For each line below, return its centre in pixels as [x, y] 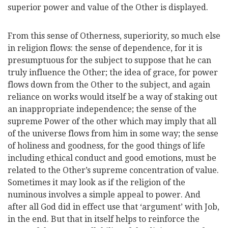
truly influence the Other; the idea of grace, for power [113, 73]
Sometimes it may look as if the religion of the [96, 182]
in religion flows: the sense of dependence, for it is [105, 48]
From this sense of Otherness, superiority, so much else [114, 36]
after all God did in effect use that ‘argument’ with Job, [113, 207]
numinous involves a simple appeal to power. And [104, 195]
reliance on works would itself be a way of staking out [112, 97]
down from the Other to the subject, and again [120, 85]
